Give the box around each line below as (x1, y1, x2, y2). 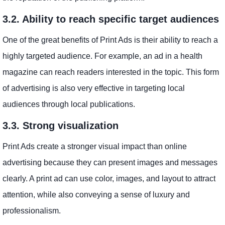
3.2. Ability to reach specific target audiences (3, 13, 219, 25)
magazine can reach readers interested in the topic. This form (3, 67, 219, 76)
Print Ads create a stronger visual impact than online (3, 142, 187, 151)
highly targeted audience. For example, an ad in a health (3, 51, 202, 60)
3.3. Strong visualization (3, 120, 119, 131)
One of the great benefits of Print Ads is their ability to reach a (3, 35, 218, 44)
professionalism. (3, 206, 61, 215)
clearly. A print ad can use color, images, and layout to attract (3, 174, 215, 183)
